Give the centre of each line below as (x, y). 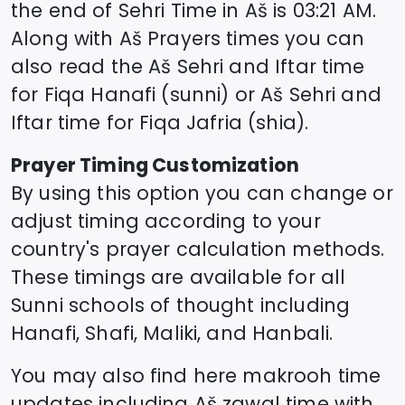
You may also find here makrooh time (196, 375)
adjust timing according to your (166, 221)
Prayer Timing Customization (155, 165)
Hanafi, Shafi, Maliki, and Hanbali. (172, 333)
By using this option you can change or (202, 193)
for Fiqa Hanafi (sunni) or (133, 94)
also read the (77, 66)
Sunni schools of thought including (181, 305)
